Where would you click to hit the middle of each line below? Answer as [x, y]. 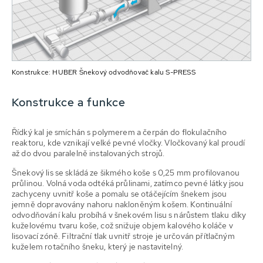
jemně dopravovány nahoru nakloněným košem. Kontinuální [122, 205]
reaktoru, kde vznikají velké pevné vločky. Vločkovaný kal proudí [129, 143]
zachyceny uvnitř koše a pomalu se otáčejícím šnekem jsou [119, 194]
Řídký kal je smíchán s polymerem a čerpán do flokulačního [119, 132]
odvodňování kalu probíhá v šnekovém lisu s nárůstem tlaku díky [129, 215]
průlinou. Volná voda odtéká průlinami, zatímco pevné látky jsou [128, 183]
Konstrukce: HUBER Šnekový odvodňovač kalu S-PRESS [104, 73]
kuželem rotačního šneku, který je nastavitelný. [98, 247]
